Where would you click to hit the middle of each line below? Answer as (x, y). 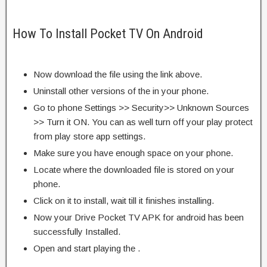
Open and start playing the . (87, 248)
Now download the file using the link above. (118, 74)
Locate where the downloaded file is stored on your (134, 169)
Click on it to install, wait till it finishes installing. (124, 200)
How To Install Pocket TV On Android (108, 33)
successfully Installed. (77, 231)
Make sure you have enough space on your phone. (133, 153)
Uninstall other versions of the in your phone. (121, 91)
